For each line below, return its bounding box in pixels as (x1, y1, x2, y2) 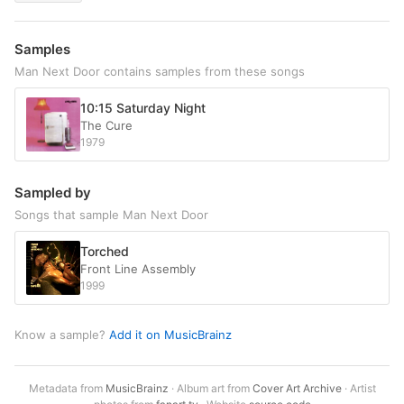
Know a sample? (14, 327, 109, 343)
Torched (80, 243, 129, 260)
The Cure (80, 118, 133, 133)
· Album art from (168, 381, 252, 396)
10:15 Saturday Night (80, 100, 206, 116)
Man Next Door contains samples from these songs (14, 64, 305, 79)
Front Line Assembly (80, 262, 196, 277)
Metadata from (28, 381, 106, 396)
